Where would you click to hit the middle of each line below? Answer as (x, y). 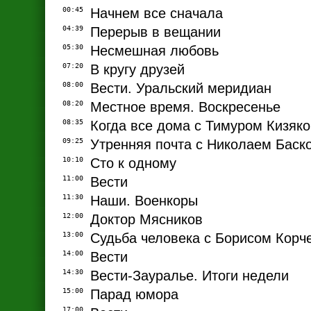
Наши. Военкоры (144, 201)
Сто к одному (133, 163)
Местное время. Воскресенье (185, 107)
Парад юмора (134, 295)
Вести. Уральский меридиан (181, 89)
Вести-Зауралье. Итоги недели (190, 276)
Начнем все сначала (157, 14)
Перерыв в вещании (155, 32)
